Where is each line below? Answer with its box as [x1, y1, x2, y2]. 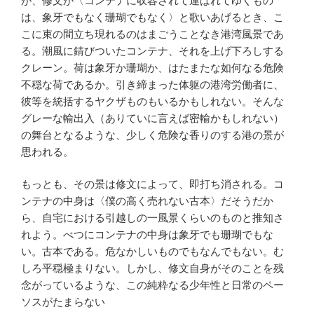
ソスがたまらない [21, 296, 105, 308]
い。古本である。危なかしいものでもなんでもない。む [21, 245, 284, 258]
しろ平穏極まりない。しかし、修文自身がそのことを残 [21, 262, 284, 275]
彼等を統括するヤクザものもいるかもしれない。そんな [21, 95, 284, 107]
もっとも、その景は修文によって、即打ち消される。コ [21, 178, 284, 191]
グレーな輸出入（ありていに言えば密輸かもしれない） [21, 111, 284, 124]
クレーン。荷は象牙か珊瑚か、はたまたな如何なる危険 [21, 61, 284, 74]
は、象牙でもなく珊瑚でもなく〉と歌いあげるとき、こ [21, 11, 284, 23]
